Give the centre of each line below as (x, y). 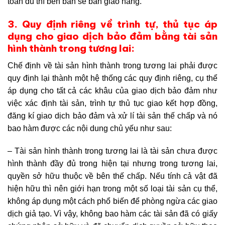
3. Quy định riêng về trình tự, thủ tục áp (113, 24)
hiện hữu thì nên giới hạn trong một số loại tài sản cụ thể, (113, 189)
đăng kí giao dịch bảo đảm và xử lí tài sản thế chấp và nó (113, 116)
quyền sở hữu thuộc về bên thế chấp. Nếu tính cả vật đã (113, 176)
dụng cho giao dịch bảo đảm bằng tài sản (113, 36)
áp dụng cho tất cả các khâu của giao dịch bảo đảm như (113, 90)
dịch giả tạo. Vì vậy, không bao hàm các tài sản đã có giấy (113, 214)
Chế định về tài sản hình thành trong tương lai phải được (113, 65)
